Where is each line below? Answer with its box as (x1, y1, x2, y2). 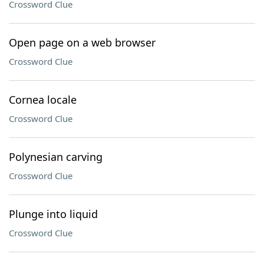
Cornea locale (9, 93, 77, 107)
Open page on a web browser (9, 35, 156, 49)
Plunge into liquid (9, 207, 98, 221)
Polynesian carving (9, 150, 103, 164)
